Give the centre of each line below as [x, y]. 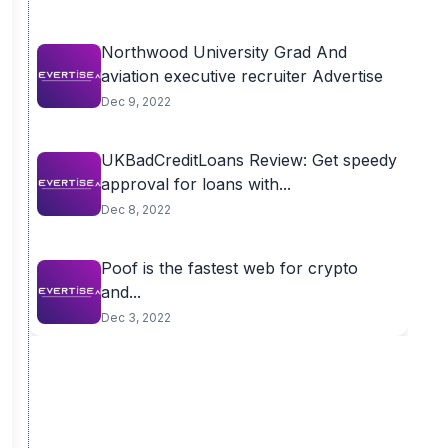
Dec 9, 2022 [135, 101]
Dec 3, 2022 [135, 317]
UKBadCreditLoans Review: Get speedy [248, 160]
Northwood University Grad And [223, 52]
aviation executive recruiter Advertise [241, 76]
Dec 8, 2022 [135, 209]
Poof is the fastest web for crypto [229, 268]
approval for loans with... [195, 184]
